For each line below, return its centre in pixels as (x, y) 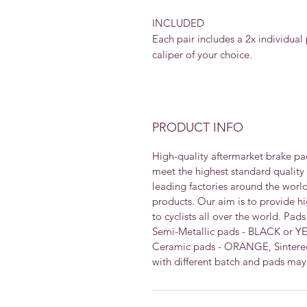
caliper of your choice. (202, 55)
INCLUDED (178, 23)
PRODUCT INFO (198, 128)
